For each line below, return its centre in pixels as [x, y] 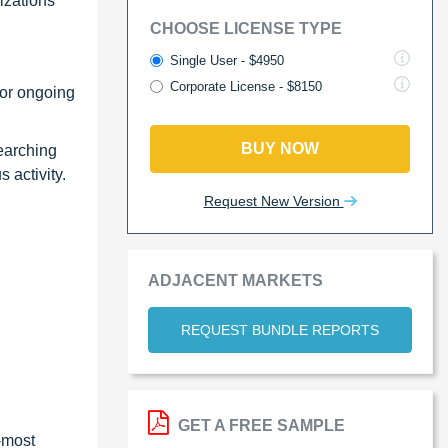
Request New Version [273, 200]
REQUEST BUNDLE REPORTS [280, 329]
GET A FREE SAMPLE [259, 425]
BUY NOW [280, 148]
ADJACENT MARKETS [235, 280]
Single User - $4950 [227, 60]
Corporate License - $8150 [246, 86]
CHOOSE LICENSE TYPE [246, 28]
